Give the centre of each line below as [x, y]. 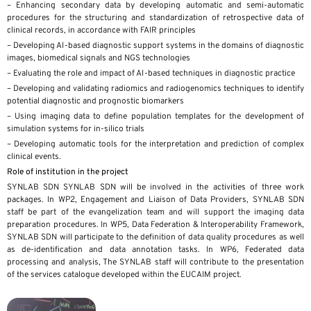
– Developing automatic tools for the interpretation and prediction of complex [155, 145]
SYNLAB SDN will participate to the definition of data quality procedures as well [155, 238]
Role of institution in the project [68, 173]
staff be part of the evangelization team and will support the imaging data [155, 213]
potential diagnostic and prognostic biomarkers [95, 102]
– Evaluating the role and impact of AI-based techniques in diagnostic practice [151, 74]
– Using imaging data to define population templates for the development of [155, 117]
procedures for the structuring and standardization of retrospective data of [155, 18]
